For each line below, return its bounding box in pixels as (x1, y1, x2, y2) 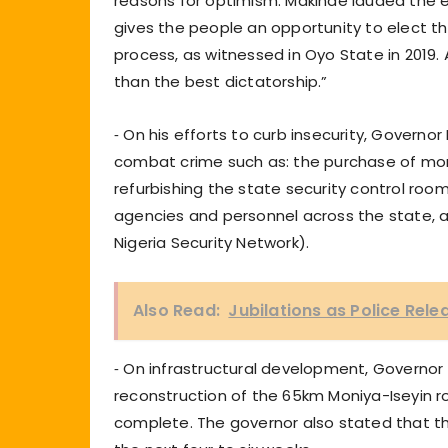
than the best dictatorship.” (114, 70, 328, 92)
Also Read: (133, 298, 220, 322)
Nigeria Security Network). (114, 231, 310, 253)
